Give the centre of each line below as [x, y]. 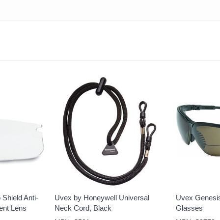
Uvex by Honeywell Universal [102, 198]
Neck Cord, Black [83, 208]
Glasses [190, 208]
